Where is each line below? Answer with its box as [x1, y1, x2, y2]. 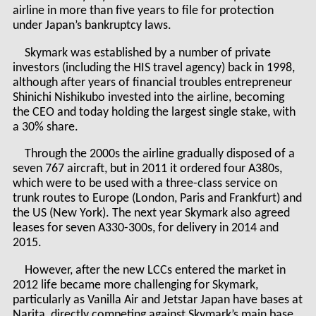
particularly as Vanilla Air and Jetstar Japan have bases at [12, 293, 303, 306]
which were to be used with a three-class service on [12, 178, 277, 190]
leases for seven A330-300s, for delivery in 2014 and [12, 222, 279, 235]
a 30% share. [12, 121, 78, 133]
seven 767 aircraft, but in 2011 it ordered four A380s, [12, 163, 282, 176]
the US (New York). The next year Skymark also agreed [12, 207, 290, 220]
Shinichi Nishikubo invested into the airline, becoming [12, 91, 284, 104]
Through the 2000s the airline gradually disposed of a [25, 148, 296, 161]
